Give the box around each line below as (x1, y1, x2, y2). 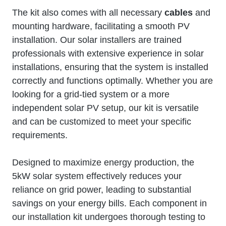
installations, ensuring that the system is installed (12, 62, 208, 72)
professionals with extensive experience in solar (12, 48, 204, 59)
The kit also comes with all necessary (12, 7, 164, 18)
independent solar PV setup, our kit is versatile (12, 102, 199, 113)
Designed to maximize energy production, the (12, 157, 194, 167)
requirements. (12, 130, 68, 140)
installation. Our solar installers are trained (12, 34, 182, 45)
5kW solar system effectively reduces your (12, 171, 182, 181)
